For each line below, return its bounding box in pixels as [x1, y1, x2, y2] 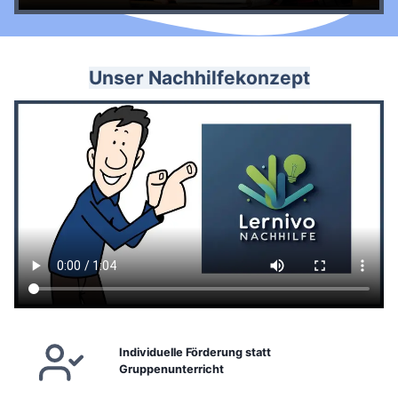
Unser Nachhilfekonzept [88, 66, 310, 89]
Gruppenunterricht [119, 362, 224, 376]
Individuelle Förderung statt [119, 345, 271, 359]
